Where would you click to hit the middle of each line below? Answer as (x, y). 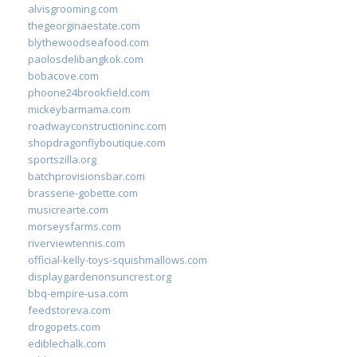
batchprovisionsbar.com (86, 176)
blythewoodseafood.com (88, 42)
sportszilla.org (62, 159)
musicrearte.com (68, 209)
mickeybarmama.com (79, 109)
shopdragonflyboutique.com (97, 142)
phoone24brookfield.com (89, 92)
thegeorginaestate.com (84, 25)
